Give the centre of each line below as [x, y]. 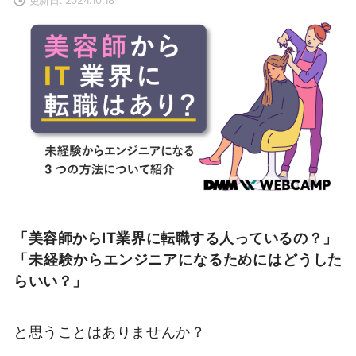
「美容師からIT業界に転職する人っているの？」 [176, 238]
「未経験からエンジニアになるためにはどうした [178, 259]
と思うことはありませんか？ [110, 331]
